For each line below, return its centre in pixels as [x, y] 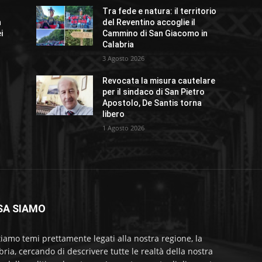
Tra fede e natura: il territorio [160, 11]
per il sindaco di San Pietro [154, 92]
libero [114, 114]
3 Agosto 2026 [124, 58]
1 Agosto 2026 [124, 128]
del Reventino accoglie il [149, 23]
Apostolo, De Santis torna [152, 103]
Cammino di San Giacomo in [155, 34]
